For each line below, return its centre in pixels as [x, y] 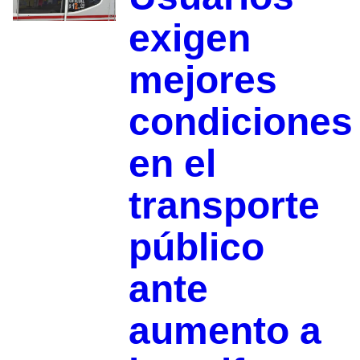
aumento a [225, 331]
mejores [202, 80]
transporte [224, 206]
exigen [189, 39]
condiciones [240, 122]
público [196, 247]
